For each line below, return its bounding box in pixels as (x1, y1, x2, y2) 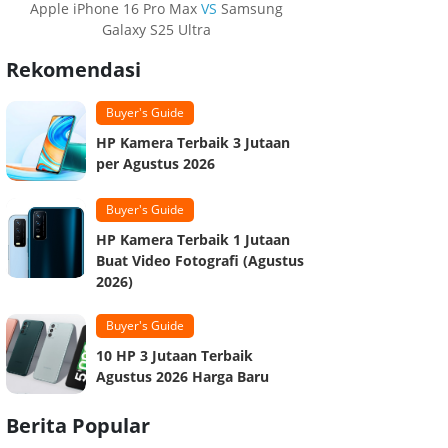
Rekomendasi (6, 56, 141, 84)
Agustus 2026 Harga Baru (96, 367, 269, 387)
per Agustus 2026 (96, 154, 215, 174)
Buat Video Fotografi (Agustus (96, 251, 304, 271)
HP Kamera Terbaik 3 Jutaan (96, 133, 290, 153)
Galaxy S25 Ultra (101, 20, 211, 40)
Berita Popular (6, 412, 150, 440)
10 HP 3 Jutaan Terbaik (96, 346, 253, 366)
